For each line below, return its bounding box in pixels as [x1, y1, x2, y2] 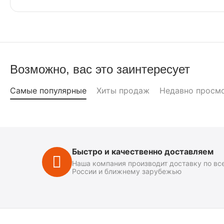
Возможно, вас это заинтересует [10, 62, 190, 76]
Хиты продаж [96, 85, 149, 95]
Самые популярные [10, 85, 86, 95]
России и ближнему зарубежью [71, 167, 181, 175]
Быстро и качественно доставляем [71, 146, 213, 156]
